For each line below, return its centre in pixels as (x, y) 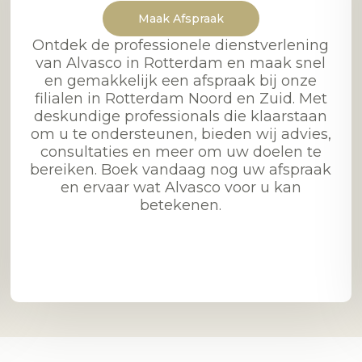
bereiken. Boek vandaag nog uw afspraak (181, 169)
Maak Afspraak (181, 18)
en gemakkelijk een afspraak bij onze (181, 80)
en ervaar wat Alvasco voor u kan (181, 187)
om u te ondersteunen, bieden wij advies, (181, 134)
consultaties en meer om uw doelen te (181, 152)
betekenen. (181, 205)
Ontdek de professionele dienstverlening (181, 45)
